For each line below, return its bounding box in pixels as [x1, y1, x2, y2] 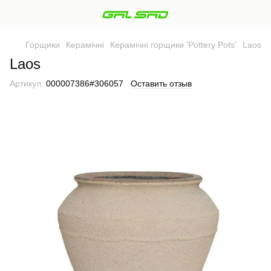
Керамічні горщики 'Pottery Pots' [110, 40, 237, 50]
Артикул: [10, 79, 44, 88]
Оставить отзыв [131, 79, 192, 88]
